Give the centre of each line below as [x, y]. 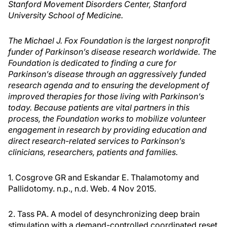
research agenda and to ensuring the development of [109, 85]
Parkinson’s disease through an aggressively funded [107, 74]
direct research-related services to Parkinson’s [97, 141]
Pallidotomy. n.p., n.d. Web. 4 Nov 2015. [82, 189]
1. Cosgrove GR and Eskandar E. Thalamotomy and [104, 178]
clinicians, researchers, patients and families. [93, 152]
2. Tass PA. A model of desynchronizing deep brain [104, 214]
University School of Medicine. [66, 15]
